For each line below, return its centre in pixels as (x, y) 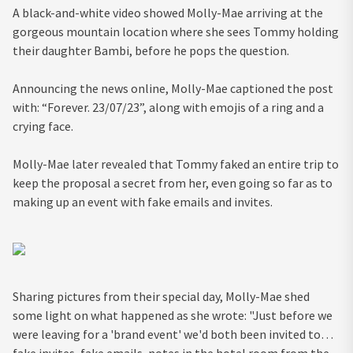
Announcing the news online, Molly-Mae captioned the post (173, 89)
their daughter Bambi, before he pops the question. (151, 51)
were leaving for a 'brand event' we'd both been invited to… (173, 334)
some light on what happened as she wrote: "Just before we (173, 316)
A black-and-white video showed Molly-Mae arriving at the (168, 13)
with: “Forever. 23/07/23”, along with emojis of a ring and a (168, 108)
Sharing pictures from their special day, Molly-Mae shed (161, 297)
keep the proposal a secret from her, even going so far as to (173, 183)
